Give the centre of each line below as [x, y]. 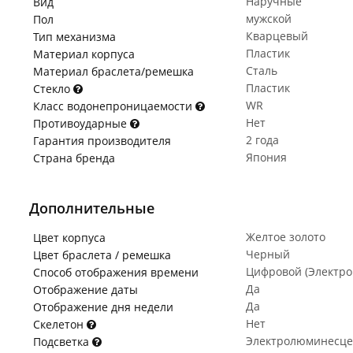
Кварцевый [277, 36]
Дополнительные [92, 208]
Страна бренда [74, 158]
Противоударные [82, 123]
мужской [269, 19]
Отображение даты [85, 290]
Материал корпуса [84, 54]
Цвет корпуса [69, 238]
